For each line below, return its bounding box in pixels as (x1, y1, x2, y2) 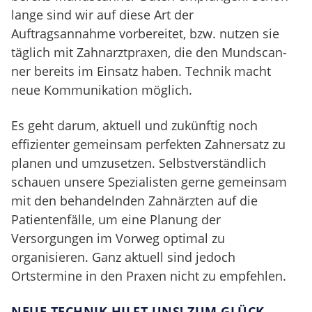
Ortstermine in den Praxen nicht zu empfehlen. (11, 267, 286, 284)
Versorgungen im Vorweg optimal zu (11, 229, 225, 247)
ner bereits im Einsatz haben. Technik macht (11, 62, 271, 79)
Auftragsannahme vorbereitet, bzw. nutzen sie (11, 24, 279, 42)
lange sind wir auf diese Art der (11, 6, 194, 23)
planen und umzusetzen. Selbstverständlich (11, 154, 266, 171)
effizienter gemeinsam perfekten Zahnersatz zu (11, 135, 286, 153)
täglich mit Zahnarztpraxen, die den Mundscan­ (11, 43, 287, 61)
